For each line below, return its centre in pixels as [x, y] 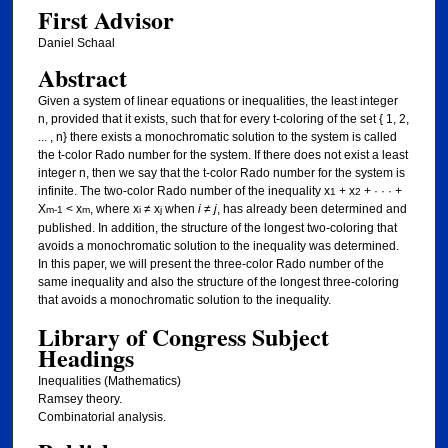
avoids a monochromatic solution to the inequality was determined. [218, 246]
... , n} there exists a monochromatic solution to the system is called [217, 137]
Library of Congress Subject [183, 336]
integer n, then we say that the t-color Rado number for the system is [221, 173]
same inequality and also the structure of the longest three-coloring [218, 282]
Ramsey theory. [79, 398]
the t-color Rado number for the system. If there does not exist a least [222, 155]
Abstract [82, 78]
